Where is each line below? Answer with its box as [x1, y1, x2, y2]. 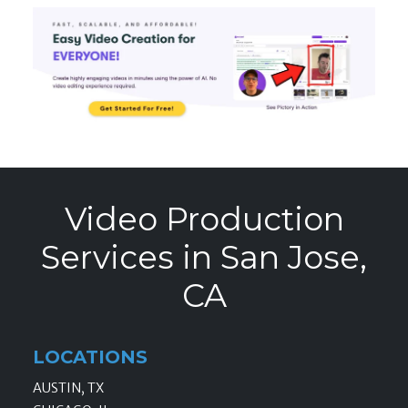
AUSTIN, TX [33, 379, 104, 396]
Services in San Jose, [41, 238, 367, 278]
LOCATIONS [33, 346, 148, 369]
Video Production [64, 199, 344, 240]
